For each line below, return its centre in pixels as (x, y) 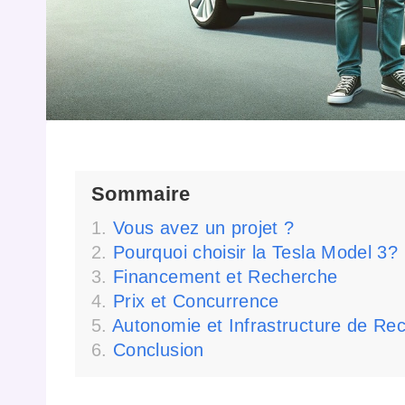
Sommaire (141, 193)
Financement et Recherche (226, 277)
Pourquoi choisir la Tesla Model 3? (256, 253)
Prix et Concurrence (196, 301)
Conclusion (159, 350)
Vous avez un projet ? (204, 228)
